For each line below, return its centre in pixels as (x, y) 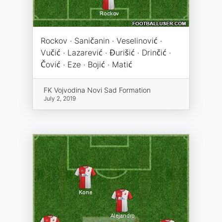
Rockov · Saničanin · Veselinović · (101, 41)
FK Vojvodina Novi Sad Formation (97, 90)
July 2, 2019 (59, 98)
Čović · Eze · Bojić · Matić (86, 64)
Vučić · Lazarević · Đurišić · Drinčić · (106, 53)
